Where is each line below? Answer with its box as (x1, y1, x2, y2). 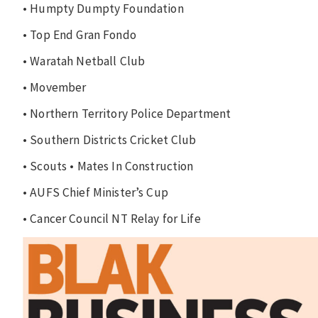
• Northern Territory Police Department (23, 105, 231, 121)
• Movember (23, 79, 87, 95)
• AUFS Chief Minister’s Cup (23, 184, 168, 200)
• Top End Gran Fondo (23, 26, 136, 43)
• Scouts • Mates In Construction (23, 158, 194, 174)
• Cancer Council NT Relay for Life (23, 210, 201, 226)
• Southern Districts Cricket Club (23, 131, 197, 148)
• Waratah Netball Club (23, 53, 146, 69)
